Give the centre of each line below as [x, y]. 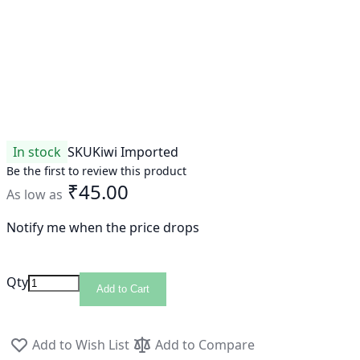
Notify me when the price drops [103, 227]
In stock [37, 152]
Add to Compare [205, 345]
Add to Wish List [81, 345]
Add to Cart [123, 289]
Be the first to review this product [96, 171]
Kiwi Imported [135, 152]
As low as [35, 194]
